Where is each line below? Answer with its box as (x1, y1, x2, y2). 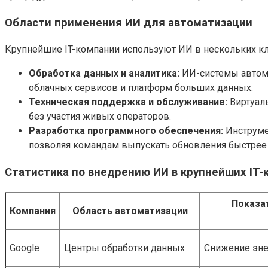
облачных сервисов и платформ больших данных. (29, 82, 253, 94)
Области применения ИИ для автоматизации (5, 16, 252, 30)
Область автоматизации (72, 205, 188, 217)
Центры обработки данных (64, 242, 185, 254)
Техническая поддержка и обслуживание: (29, 96, 227, 108)
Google (10, 242, 39, 254)
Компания (10, 205, 56, 217)
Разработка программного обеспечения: (29, 125, 223, 137)
